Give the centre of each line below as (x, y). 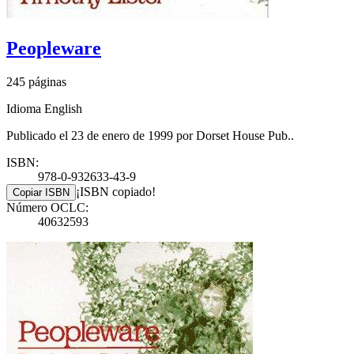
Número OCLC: (47, 207)
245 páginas (36, 81)
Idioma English (44, 108)
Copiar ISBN (41, 192)
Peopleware (54, 48)
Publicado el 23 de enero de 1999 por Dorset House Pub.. (150, 135)
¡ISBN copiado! (116, 191)
